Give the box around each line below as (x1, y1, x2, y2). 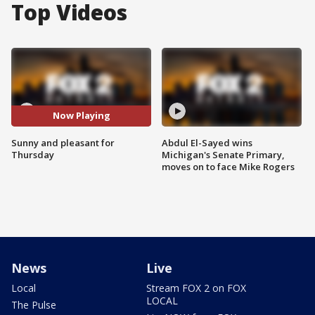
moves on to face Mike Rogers (162, 160, 295, 173)
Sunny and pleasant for (11, 136, 115, 149)
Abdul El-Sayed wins (162, 136, 252, 149)
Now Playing (52, 109, 110, 122)
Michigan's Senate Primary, (162, 148, 285, 161)
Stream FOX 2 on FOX (146, 281, 246, 295)
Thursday (11, 148, 54, 161)
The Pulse (11, 297, 56, 311)
